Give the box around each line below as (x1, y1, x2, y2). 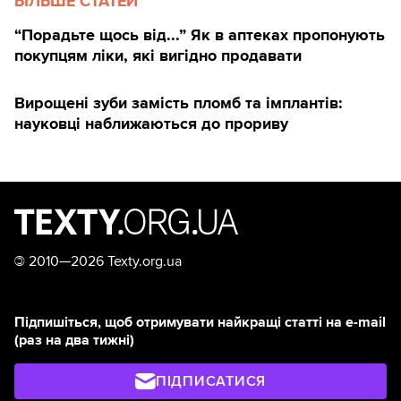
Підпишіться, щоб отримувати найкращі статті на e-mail (14, 313, 386, 331)
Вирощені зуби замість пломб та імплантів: (14, 93, 343, 113)
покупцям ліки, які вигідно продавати (14, 46, 302, 65)
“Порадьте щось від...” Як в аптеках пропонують (14, 25, 385, 45)
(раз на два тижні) (14, 331, 134, 349)
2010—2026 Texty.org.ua (25, 252, 182, 270)
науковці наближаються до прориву (14, 114, 288, 133)
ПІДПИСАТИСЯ (155, 372, 267, 390)
